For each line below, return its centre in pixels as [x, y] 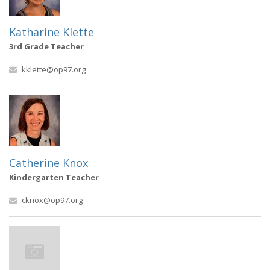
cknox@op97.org [52, 200]
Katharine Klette [52, 32]
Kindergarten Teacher [54, 177]
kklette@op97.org [54, 69]
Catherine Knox [49, 163]
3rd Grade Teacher [46, 46]
